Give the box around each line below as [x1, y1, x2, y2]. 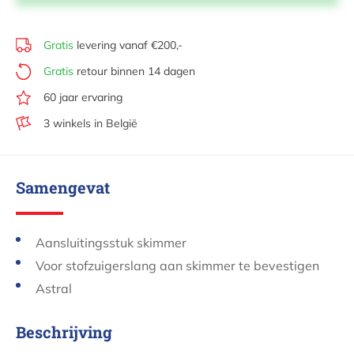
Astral [36, 281, 72, 297]
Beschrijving [16, 322, 112, 343]
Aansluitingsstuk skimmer [36, 235, 186, 251]
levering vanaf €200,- [73, 38, 183, 53]
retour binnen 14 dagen [73, 64, 195, 79]
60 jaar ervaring [43, 90, 122, 105]
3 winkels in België [43, 116, 137, 131]
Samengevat [16, 177, 110, 198]
